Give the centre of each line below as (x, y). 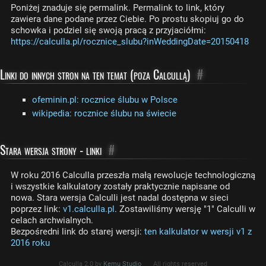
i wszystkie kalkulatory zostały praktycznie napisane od (120, 186)
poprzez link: (37, 209)
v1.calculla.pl (89, 209)
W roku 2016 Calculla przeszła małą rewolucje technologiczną (133, 175)
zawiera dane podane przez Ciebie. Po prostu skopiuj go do (127, 19)
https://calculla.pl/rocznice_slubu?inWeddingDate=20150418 (130, 42)
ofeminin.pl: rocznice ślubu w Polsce (105, 100)
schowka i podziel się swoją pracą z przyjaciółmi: (108, 30)
